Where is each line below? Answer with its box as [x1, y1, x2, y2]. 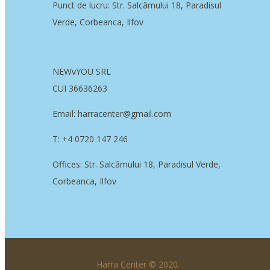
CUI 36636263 [52, 83, 107, 95]
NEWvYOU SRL [52, 66, 111, 78]
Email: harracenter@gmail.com [52, 108, 171, 120]
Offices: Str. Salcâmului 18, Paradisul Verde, [52, 159, 221, 171]
